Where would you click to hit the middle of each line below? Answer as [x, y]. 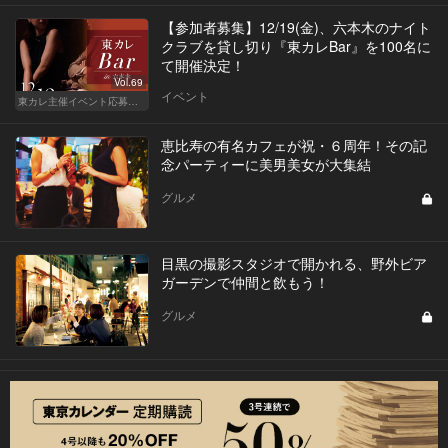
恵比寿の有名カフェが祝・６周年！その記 [293, 145]
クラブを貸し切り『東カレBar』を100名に [295, 46]
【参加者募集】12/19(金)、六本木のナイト [295, 27]
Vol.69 [128, 82]
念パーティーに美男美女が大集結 [265, 164]
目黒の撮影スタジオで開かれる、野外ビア [293, 263]
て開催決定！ [202, 65]
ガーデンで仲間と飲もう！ [244, 282]
